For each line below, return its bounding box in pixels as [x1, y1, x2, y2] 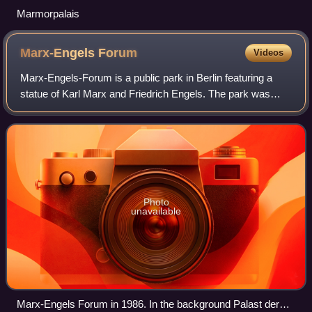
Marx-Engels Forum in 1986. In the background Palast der [17, 297, 279, 310]
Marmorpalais [17, 7, 79, 19]
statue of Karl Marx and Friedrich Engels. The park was [20, 87, 271, 100]
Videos [253, 47, 283, 58]
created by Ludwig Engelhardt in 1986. [20, 103, 194, 116]
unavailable [131, 205, 181, 217]
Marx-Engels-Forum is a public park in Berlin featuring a [20, 71, 273, 84]
